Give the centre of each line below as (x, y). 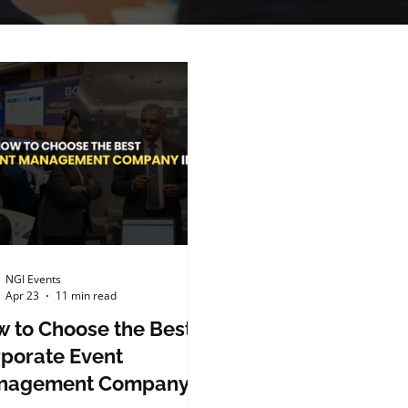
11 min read (87, 296)
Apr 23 (23, 296)
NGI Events (34, 280)
